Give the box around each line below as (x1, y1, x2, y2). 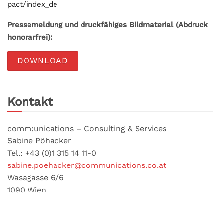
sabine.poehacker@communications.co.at (7, 161, 166, 170)
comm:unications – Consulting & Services (7, 124, 166, 134)
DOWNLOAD (17, 56, 68, 66)
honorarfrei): (7, 33, 52, 42)
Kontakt (7, 95, 53, 109)
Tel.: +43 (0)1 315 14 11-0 (7, 148, 96, 158)
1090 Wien (7, 185, 46, 195)
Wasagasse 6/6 (7, 173, 64, 183)
